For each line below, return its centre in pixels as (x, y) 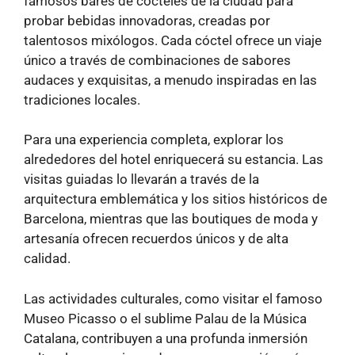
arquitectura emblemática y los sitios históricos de (176, 199)
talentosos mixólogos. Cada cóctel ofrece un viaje (173, 40)
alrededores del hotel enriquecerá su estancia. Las (174, 160)
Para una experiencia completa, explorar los (154, 140)
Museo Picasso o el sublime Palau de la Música (165, 318)
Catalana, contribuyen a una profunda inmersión (166, 338)
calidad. (47, 259)
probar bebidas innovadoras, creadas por (147, 20)
